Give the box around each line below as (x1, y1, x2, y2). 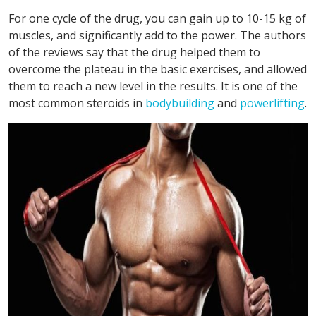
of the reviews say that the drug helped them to (8, 44, 260, 60)
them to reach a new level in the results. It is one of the (8, 78, 298, 94)
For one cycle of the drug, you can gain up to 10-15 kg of (8, 10, 306, 26)
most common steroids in (8, 95, 145, 111)
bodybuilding (145, 95, 214, 111)
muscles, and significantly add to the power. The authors (8, 27, 306, 43)
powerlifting (240, 95, 305, 111)
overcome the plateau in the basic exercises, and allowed (8, 61, 307, 77)
